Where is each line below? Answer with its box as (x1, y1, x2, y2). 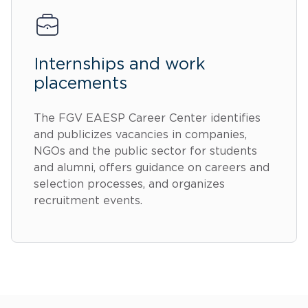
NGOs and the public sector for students (34, 146, 257, 157)
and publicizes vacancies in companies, (34, 129, 247, 141)
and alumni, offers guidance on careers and (34, 162, 269, 174)
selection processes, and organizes (34, 179, 225, 190)
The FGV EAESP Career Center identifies (34, 113, 261, 124)
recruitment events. (34, 195, 142, 207)
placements (34, 76, 127, 93)
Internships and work (34, 56, 206, 74)
